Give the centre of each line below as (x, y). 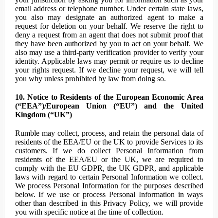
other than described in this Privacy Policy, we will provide (109, 203)
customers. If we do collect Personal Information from (109, 151)
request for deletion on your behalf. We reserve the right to (109, 26)
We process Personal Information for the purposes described (109, 186)
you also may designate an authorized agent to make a (109, 17)
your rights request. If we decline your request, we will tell (109, 70)
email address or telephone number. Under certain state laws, (109, 9)
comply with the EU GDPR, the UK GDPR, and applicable (109, 168)
